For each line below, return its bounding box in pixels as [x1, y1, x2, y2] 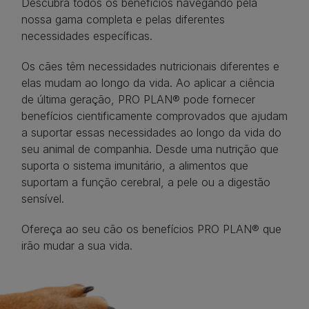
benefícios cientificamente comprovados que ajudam [21, 109, 288, 123]
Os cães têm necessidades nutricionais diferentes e [21, 59, 279, 74]
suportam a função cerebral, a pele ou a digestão [21, 175, 270, 190]
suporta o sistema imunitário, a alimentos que [21, 159, 248, 173]
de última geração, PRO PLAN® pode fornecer [21, 92, 255, 107]
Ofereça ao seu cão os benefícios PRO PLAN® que [21, 222, 281, 237]
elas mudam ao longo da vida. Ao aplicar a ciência [21, 76, 275, 90]
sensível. [21, 192, 64, 206]
